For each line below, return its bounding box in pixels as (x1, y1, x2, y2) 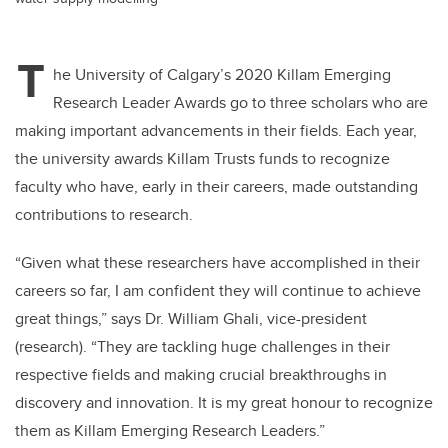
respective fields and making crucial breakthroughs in (15, 363, 387, 387)
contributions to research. (15, 203, 193, 227)
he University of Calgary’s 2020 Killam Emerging (53, 63, 391, 87)
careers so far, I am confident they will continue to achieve (15, 279, 421, 303)
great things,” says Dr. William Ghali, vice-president (15, 307, 367, 331)
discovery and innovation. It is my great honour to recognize (15, 391, 433, 415)
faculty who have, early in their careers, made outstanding (15, 175, 418, 199)
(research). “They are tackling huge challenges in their (15, 335, 390, 359)
